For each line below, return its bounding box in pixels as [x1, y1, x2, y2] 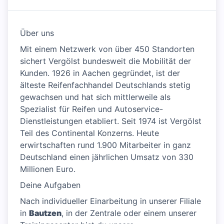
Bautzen [29, 208, 61, 218]
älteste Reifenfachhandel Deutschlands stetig [20, 80, 190, 90]
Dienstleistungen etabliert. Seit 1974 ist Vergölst [20, 116, 201, 126]
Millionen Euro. [20, 164, 75, 174]
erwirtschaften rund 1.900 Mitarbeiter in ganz [20, 140, 191, 150]
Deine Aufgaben [20, 180, 80, 190]
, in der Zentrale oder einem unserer [61, 208, 196, 218]
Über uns [20, 28, 54, 38]
